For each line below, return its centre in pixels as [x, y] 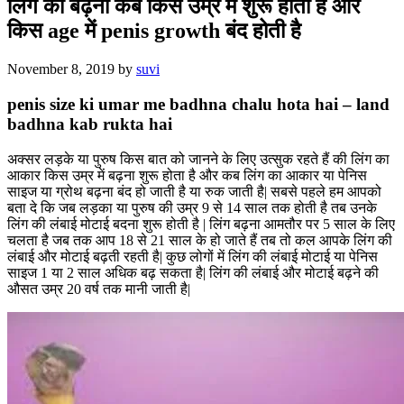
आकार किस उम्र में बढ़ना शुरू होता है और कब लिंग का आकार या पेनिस [187, 175]
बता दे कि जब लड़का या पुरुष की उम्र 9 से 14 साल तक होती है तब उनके [192, 207]
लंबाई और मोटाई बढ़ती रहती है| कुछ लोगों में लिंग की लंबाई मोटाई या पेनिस [193, 256]
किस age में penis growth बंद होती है [154, 31]
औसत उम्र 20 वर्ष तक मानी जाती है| [99, 289]
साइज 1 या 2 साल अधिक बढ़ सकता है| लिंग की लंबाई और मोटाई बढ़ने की [193, 272]
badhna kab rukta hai [90, 124]
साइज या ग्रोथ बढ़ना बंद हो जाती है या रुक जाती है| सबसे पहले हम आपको [194, 191]
